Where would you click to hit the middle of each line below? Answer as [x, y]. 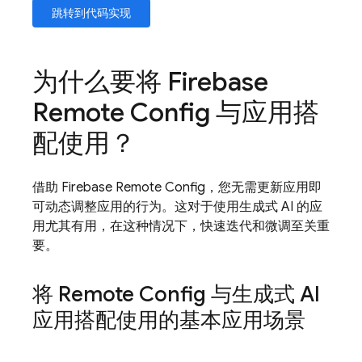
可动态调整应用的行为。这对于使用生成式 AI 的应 [177, 207]
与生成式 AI [263, 294]
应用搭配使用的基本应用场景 [169, 320]
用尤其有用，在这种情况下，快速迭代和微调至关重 [181, 226]
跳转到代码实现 [91, 13]
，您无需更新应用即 [263, 187]
